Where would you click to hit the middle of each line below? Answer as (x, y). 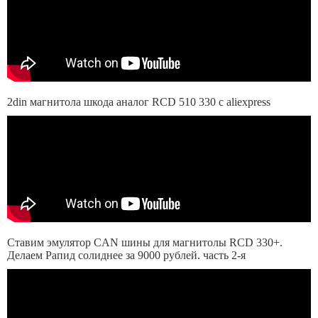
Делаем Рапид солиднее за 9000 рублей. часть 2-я (126, 255)
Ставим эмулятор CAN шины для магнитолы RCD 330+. (145, 242)
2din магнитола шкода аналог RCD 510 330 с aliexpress (139, 102)
